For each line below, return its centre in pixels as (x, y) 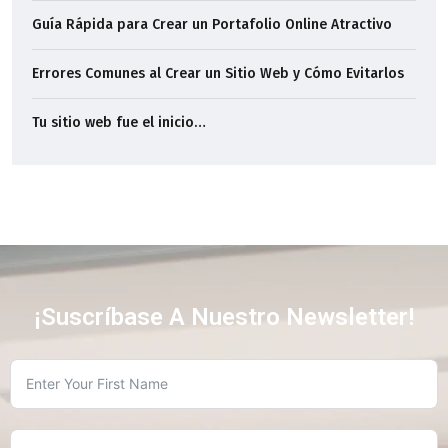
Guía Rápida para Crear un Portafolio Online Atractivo (212, 24)
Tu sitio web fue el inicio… (119, 122)
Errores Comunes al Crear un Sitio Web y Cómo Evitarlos (218, 73)
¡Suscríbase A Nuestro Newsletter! (224, 316)
